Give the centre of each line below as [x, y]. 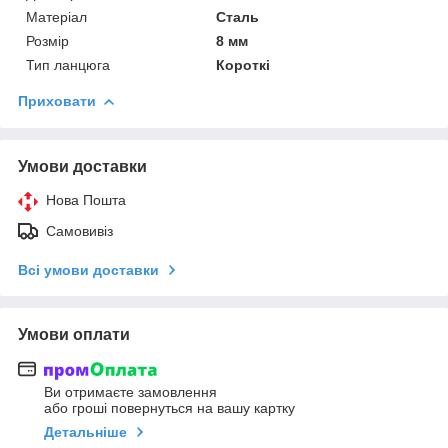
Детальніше [85, 432]
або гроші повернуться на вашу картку [169, 408]
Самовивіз [79, 230]
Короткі [243, 64]
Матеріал [56, 16]
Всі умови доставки [88, 269]
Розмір [47, 40]
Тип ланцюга [68, 64]
